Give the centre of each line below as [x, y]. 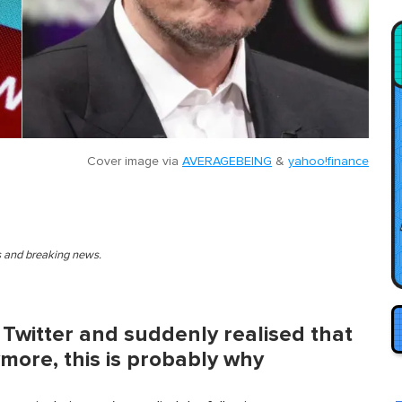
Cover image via [135, 161]
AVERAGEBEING [227, 161]
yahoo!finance [328, 161]
